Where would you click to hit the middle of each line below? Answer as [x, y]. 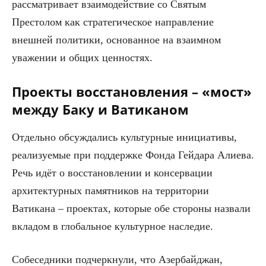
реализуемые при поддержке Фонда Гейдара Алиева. [133, 155]
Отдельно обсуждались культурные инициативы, [124, 137]
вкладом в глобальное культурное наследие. [113, 226]
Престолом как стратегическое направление [113, 22]
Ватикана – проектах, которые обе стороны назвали [131, 208]
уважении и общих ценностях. [82, 57]
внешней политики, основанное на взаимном [116, 39]
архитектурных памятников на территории [110, 190]
